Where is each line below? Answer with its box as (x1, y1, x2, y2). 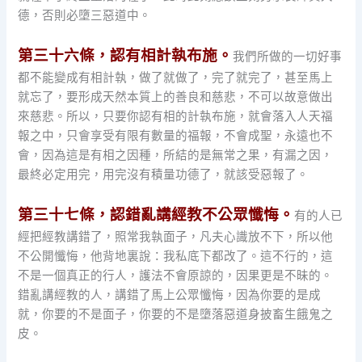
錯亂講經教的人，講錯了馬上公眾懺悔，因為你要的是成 (18, 288, 322, 303)
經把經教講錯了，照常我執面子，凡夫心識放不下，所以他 (18, 229, 334, 245)
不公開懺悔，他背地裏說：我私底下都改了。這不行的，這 (18, 249, 334, 264)
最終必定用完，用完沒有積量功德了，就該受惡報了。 (18, 166, 309, 182)
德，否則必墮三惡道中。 (18, 7, 152, 23)
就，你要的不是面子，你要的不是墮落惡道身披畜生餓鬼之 (18, 307, 334, 322)
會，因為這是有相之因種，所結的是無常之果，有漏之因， (18, 147, 334, 162)
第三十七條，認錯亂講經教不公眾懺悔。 (18, 205, 295, 225)
